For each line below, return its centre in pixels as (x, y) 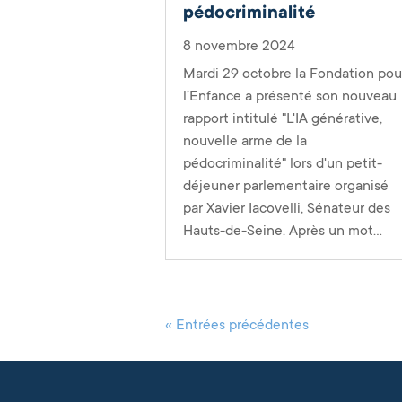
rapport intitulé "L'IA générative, (283, 119)
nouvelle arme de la (245, 141)
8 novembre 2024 (240, 46)
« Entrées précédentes (237, 325)
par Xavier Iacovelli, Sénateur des (287, 209)
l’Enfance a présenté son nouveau (290, 96)
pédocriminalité (249, 13)
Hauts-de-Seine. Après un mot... (283, 231)
